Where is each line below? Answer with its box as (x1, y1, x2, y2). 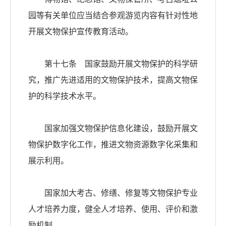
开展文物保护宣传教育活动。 (28, 27, 133, 36)
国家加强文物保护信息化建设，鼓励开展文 (28, 124, 198, 133)
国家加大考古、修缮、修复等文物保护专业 (28, 189, 198, 198)
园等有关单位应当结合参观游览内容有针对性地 (28, 11, 198, 20)
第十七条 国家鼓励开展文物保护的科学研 (28, 60, 198, 69)
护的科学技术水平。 (28, 92, 101, 101)
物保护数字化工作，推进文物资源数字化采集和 (28, 140, 198, 149)
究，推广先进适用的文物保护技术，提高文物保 (28, 76, 198, 85)
